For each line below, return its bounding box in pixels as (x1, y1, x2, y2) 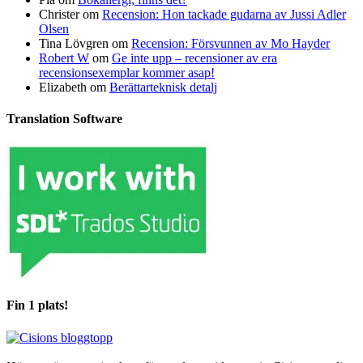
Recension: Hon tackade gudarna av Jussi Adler (102, 6, 346, 21)
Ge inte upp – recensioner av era (112, 50, 277, 65)
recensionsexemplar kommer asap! (39, 65, 215, 79)
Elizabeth (39, 79, 87, 94)
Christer (39, 6, 79, 21)
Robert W (39, 50, 89, 65)
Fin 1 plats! (6, 298, 68, 313)
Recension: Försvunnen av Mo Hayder (131, 36, 330, 50)
